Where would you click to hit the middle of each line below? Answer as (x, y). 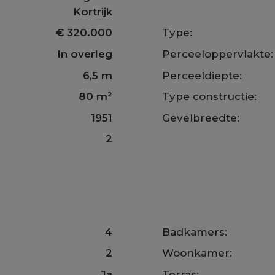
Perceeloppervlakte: (218, 54)
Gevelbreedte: (201, 118)
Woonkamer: (197, 253)
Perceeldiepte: (202, 75)
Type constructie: (210, 97)
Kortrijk (92, 11)
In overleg (84, 54)
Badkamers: (195, 232)
